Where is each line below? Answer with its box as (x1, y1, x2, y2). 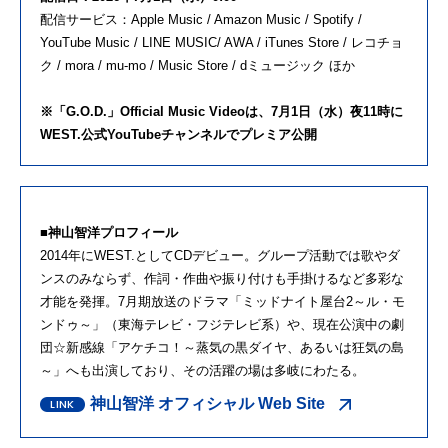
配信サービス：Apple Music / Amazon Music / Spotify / (40, 11, 362, 27)
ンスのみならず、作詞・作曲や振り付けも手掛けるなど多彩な (40, 270, 404, 286)
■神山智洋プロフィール (40, 224, 178, 240)
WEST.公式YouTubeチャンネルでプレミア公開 (40, 126, 317, 142)
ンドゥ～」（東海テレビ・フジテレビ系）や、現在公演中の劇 (40, 316, 404, 332)
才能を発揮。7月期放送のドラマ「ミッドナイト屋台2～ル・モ (40, 293, 405, 309)
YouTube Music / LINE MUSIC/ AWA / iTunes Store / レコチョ (40, 34, 403, 50)
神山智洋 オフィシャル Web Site (90, 394, 325, 412)
